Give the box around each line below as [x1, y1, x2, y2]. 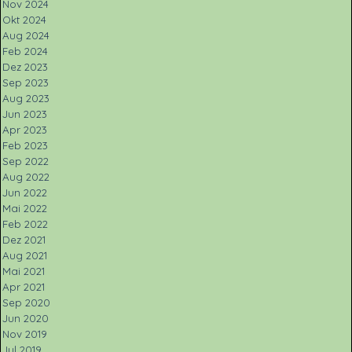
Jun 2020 [2, 312, 49, 324]
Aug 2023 [2, 92, 49, 104]
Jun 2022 [2, 186, 47, 199]
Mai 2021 [2, 265, 45, 277]
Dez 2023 [2, 60, 48, 73]
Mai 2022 [2, 202, 47, 214]
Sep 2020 [2, 296, 50, 309]
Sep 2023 [2, 76, 49, 89]
